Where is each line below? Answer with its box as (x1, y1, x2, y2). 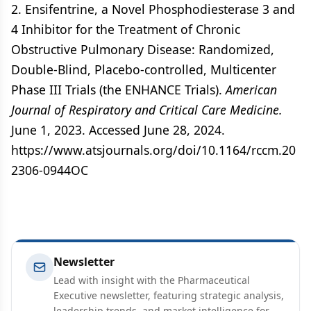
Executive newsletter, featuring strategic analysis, (53, 289, 284, 302)
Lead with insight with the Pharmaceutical (53, 274, 250, 287)
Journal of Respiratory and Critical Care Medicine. (11, 101, 283, 118)
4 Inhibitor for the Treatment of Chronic (11, 21, 240, 37)
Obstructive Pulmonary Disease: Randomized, (11, 41, 274, 58)
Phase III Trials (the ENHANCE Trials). (11, 81, 226, 98)
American (226, 81, 277, 98)
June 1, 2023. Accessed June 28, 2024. (11, 121, 225, 138)
